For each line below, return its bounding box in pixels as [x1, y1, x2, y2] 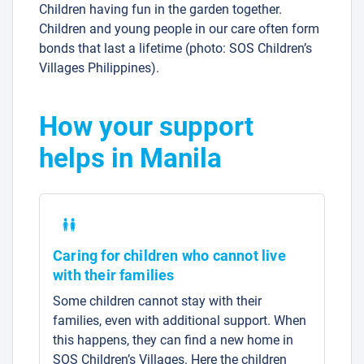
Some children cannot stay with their [53, 292, 262, 309]
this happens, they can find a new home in [53, 331, 293, 348]
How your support [39, 110, 253, 142]
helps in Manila [39, 141, 222, 174]
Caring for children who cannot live [53, 246, 286, 264]
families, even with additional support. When [53, 312, 306, 328]
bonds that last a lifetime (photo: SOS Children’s [39, 40, 312, 56]
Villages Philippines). [39, 59, 159, 76]
